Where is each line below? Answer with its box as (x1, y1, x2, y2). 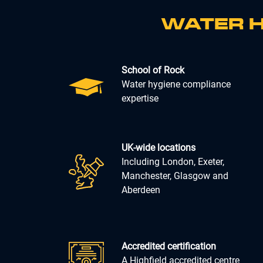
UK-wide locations (122, 141, 195, 153)
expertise (122, 92, 159, 104)
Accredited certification (122, 240, 216, 252)
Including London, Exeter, (122, 156, 224, 167)
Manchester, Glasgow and (122, 170, 228, 181)
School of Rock (122, 64, 184, 76)
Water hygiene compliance (122, 78, 231, 90)
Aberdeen (122, 184, 160, 195)
